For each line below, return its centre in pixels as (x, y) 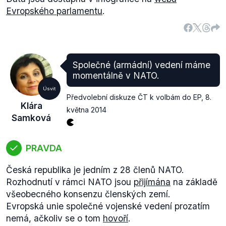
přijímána (152, 182)
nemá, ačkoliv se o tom (54, 218)
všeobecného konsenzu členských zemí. (88, 194)
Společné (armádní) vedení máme (142, 65)
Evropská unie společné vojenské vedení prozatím (108, 206)
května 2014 (87, 110)
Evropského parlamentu (54, 11)
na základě (194, 182)
